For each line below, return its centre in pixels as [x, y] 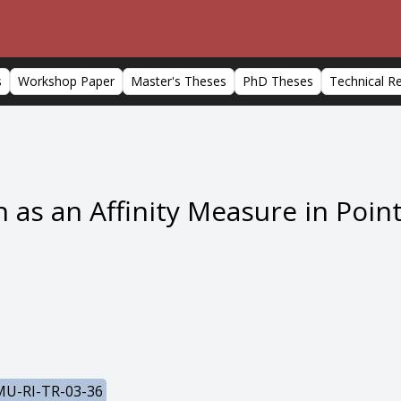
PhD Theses [278, 81]
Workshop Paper [66, 81]
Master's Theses [179, 81]
